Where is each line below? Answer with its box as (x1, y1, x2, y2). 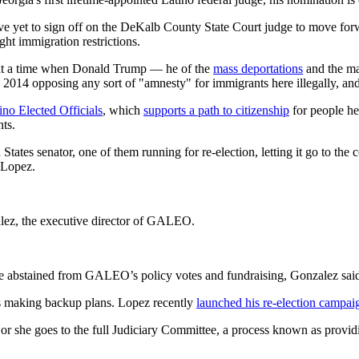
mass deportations (213, 62, 303, 76)
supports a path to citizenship (143, 103, 289, 118)
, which (103, 103, 143, 118)
